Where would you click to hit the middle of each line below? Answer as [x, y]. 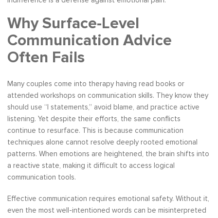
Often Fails [46, 58]
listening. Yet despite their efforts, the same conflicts [94, 119]
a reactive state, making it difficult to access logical [91, 166]
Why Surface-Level [73, 24]
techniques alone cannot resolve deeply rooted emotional [102, 142]
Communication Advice [90, 41]
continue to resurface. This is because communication [95, 131]
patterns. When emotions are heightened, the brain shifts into [108, 154]
